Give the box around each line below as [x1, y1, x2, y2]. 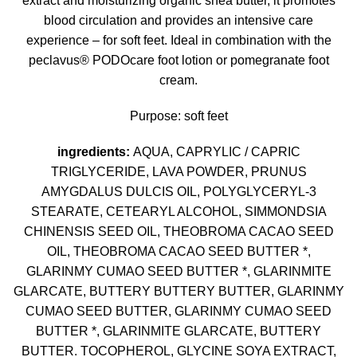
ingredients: [57, 145, 133, 159]
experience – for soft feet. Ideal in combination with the [25, 33, 331, 47]
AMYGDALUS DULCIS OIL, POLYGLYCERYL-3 [41, 185, 316, 198]
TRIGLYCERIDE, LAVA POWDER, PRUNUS [50, 165, 307, 178]
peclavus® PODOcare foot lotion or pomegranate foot [28, 53, 329, 67]
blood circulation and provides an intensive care [44, 14, 313, 27]
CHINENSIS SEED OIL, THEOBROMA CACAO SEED [23, 225, 334, 238]
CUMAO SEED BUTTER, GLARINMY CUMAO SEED [25, 304, 331, 318]
